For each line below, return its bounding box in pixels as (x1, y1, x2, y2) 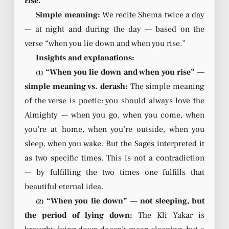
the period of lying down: (25, 210, 132, 220)
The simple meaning (128, 81, 204, 91)
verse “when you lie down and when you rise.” (25, 38, 186, 49)
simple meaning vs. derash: (25, 81, 128, 91)
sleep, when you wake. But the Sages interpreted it (25, 138, 204, 149)
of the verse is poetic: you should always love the (25, 95, 204, 106)
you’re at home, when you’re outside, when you (25, 124, 204, 134)
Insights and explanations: (36, 52, 135, 63)
